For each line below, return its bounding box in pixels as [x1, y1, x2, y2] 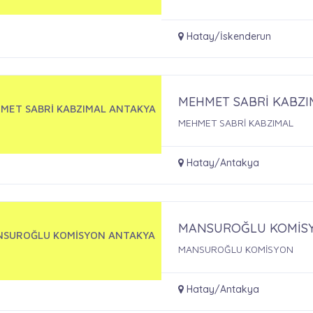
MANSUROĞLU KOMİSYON [178, 242, 294, 255]
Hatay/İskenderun [184, 29, 272, 43]
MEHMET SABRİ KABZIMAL [178, 116, 294, 129]
